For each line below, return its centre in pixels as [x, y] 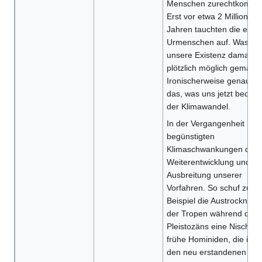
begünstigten [190, 137]
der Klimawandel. [198, 107]
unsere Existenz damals [211, 55]
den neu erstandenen [206, 252]
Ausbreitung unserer [204, 175]
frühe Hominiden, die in [209, 239]
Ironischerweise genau [208, 81]
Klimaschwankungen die [211, 149]
